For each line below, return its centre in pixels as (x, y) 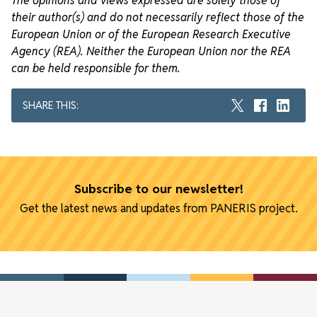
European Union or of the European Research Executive (151, 34)
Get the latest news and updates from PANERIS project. (158, 208)
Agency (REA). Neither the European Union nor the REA (151, 51)
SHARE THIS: (51, 105)
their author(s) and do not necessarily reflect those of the (158, 17)
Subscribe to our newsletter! (158, 188)
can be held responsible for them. (96, 68)
